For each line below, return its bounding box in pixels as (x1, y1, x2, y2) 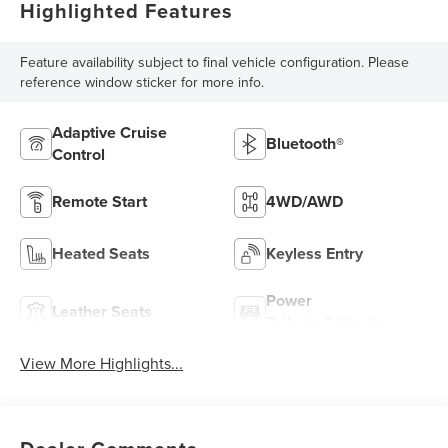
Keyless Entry (266, 242, 363, 266)
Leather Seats (52, 300, 153, 324)
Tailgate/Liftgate (266, 311, 382, 335)
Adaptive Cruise (52, 121, 168, 145)
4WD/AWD (266, 190, 343, 214)
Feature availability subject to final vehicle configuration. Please (20, 52, 410, 73)
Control (52, 143, 106, 167)
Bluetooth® (266, 132, 344, 156)
